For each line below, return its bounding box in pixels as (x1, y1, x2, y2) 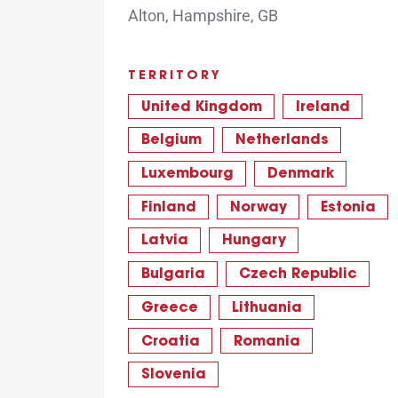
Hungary (221, 234, 286, 249)
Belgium (140, 133, 202, 148)
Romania (233, 334, 300, 349)
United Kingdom (140, 99, 262, 115)
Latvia (140, 234, 188, 249)
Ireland (295, 99, 350, 115)
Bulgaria (140, 267, 205, 283)
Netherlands (235, 133, 329, 148)
